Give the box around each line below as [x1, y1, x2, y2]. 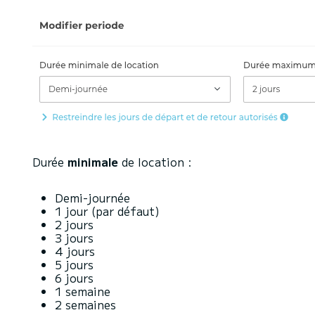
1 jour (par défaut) [55, 202, 160, 219]
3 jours [55, 229, 94, 246]
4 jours [55, 243, 95, 259]
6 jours [55, 269, 94, 286]
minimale [67, 153, 118, 170]
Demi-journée [55, 189, 130, 206]
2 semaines [55, 296, 120, 313]
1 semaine [55, 283, 110, 300]
